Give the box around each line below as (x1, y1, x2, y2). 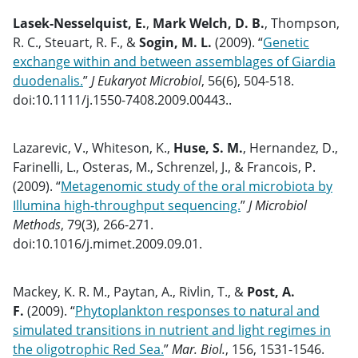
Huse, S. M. (173, 139, 243, 157)
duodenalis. (13, 72, 83, 89)
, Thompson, (265, 14, 340, 32)
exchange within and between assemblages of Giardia (13, 53, 336, 70)
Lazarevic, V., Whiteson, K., (13, 139, 173, 157)
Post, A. (247, 283, 295, 300)
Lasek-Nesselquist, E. (13, 14, 146, 32)
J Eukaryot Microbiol (91, 72, 201, 89)
